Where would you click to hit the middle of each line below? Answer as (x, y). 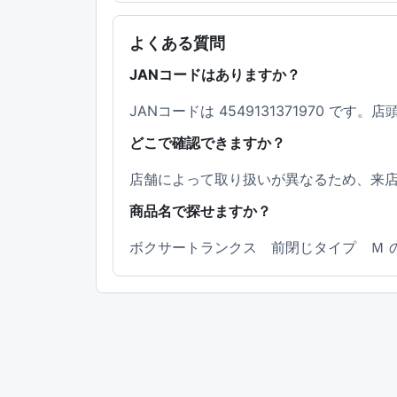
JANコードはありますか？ (215, 75)
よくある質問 (177, 43)
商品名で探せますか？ (200, 211)
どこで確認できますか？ (207, 143)
